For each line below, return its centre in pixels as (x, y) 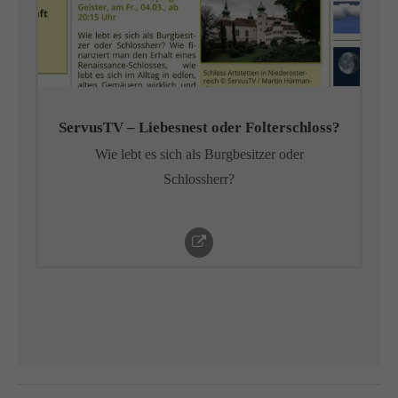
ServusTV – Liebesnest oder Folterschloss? (199, 127)
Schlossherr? (199, 179)
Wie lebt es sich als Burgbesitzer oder (199, 154)
